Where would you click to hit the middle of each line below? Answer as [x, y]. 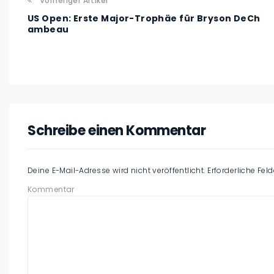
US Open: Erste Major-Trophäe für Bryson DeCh [144, 18]
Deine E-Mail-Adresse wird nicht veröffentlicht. [117, 170]
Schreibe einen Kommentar [117, 130]
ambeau [48, 29]
